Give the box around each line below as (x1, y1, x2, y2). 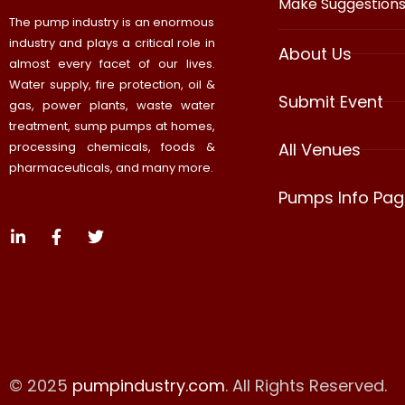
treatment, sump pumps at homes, (9, 118, 215, 136)
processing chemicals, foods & (9, 138, 215, 156)
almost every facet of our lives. (9, 55, 215, 73)
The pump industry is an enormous (9, 14, 215, 32)
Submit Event (278, 90, 383, 114)
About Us (278, 42, 352, 66)
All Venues (278, 138, 361, 162)
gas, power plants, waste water (9, 97, 215, 115)
